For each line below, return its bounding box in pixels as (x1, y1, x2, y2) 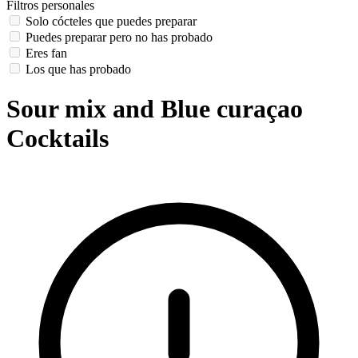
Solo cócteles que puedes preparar (26, 14, 197, 29)
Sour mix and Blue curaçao (6, 93, 303, 123)
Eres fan (26, 46, 67, 61)
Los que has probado (26, 62, 131, 77)
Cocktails (6, 123, 109, 153)
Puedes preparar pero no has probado (26, 30, 213, 45)
